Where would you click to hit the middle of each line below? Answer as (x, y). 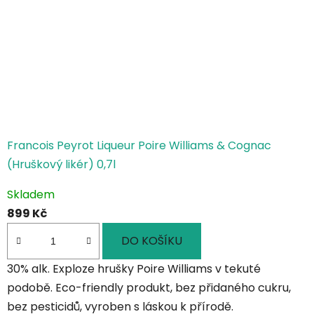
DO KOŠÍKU (152, 240)
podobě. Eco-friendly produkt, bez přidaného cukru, (149, 288)
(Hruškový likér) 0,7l (61, 164)
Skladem (31, 194)
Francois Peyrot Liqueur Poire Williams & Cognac (139, 145)
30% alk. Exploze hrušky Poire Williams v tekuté (134, 269)
